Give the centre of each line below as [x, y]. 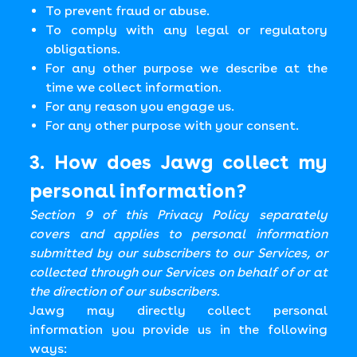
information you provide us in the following [178, 330]
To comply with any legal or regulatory [186, 30]
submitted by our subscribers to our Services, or [178, 253]
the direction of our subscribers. [125, 291]
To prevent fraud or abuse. [128, 11]
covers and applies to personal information [178, 234]
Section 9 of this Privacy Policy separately [178, 215]
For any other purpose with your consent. [173, 126]
